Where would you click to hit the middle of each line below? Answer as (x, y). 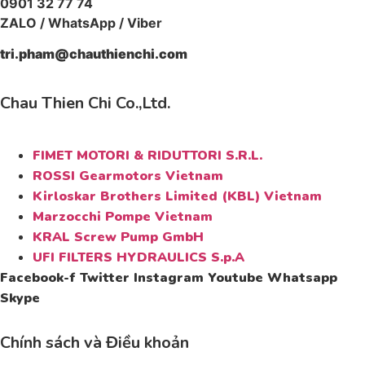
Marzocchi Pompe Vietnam (123, 217)
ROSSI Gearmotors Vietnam (128, 176)
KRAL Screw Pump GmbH (118, 237)
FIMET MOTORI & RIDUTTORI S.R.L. (147, 156)
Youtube (235, 278)
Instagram (169, 278)
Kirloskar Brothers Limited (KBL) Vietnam (177, 197)
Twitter (105, 278)
